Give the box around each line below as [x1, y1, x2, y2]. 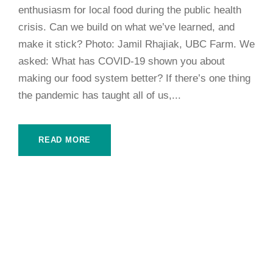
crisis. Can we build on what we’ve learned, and [18, 21, 235, 33]
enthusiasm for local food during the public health [18, 4, 241, 16]
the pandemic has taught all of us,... [18, 89, 181, 101]
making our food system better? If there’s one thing [18, 72, 250, 84]
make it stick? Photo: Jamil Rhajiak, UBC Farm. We [18, 38, 255, 50]
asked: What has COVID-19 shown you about [18, 55, 225, 67]
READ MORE [38, 135, 91, 144]
